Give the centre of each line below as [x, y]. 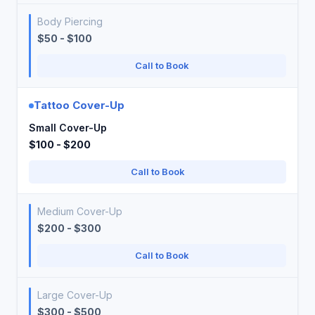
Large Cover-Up [75, 295]
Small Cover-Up [68, 128]
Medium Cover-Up [80, 211]
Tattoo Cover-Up [79, 105]
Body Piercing [70, 21]
